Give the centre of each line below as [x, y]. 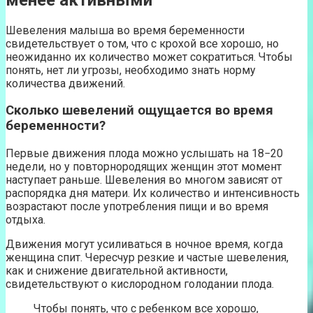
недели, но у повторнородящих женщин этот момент [144, 167]
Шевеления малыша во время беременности [125, 30]
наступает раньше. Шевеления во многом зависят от [144, 180]
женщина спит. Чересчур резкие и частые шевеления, [147, 258]
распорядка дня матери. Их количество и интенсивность [153, 194]
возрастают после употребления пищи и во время [137, 207]
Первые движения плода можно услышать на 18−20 [144, 154]
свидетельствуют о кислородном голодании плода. [140, 284]
